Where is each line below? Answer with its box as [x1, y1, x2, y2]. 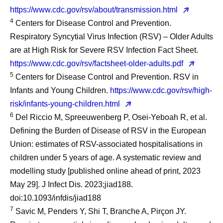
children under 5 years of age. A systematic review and [10, 153, 201, 162]
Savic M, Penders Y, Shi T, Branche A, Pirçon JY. [13, 207, 186, 216]
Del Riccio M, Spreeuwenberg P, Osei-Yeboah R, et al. [13, 113, 207, 121]
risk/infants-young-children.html [10, 100, 122, 108]
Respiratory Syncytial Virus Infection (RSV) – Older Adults [10, 32, 213, 41]
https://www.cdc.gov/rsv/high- [110, 86, 212, 95]
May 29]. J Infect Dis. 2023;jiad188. [10, 180, 133, 189]
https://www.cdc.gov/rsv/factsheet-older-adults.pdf [10, 59, 185, 68]
